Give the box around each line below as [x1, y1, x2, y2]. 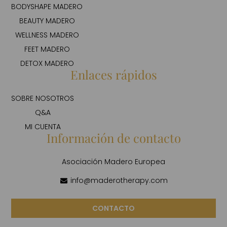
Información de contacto [46, 130, 181, 146]
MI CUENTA [24, 122, 61, 132]
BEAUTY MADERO [19, 16, 75, 26]
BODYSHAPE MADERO [11, 2, 83, 12]
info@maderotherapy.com [70, 175, 168, 186]
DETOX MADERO [20, 58, 74, 69]
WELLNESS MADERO [15, 30, 79, 41]
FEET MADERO [24, 44, 70, 55]
